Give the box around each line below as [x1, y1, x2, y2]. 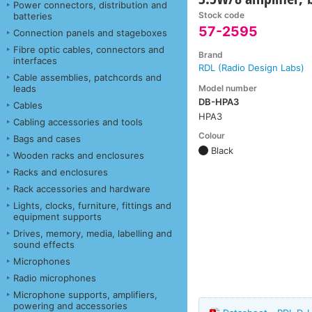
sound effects [13, 238, 75, 250]
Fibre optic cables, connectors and [13, 43, 164, 55]
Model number [198, 82, 258, 93]
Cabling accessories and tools [13, 116, 143, 127]
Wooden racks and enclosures [13, 149, 144, 161]
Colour [198, 130, 226, 141]
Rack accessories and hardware [13, 182, 150, 194]
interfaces [13, 54, 57, 66]
